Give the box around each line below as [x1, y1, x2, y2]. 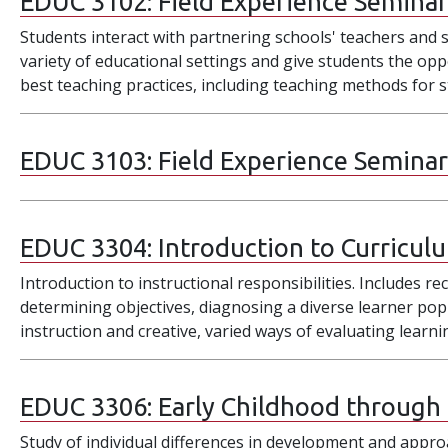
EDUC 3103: [20, 146, 159, 175]
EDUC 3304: [20, 233, 159, 262]
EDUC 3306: [20, 392, 159, 421]
